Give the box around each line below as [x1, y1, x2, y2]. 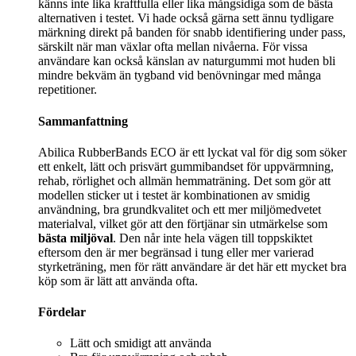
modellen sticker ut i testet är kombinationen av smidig [38, 188, 310, 202]
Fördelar [38, 305, 86, 319]
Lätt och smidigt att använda [70, 336, 211, 350]
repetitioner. [38, 83, 97, 97]
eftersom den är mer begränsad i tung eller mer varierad [38, 245, 314, 259]
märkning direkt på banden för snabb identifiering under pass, [38, 25, 346, 40]
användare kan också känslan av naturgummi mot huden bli [38, 54, 335, 68]
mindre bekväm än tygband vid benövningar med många [38, 68, 321, 83]
